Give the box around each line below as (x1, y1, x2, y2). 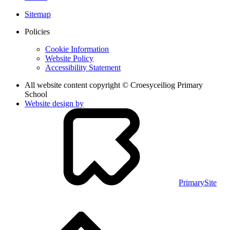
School (25, 89, 47, 99)
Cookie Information (45, 44, 109, 53)
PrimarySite (179, 178, 217, 187)
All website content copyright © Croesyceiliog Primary (25, 80, 203, 89)
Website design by (25, 99, 84, 108)
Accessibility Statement (45, 63, 121, 72)
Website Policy (45, 53, 93, 63)
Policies (25, 27, 50, 36)
